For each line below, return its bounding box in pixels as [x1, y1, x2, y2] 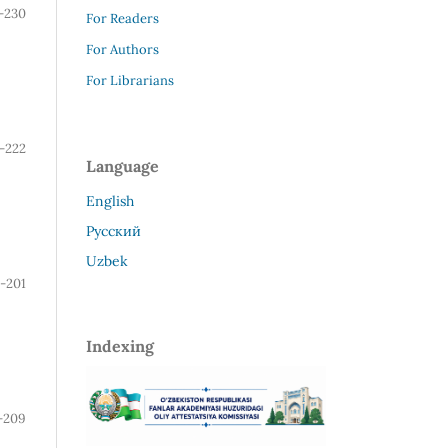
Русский [86, 221, 141, 240]
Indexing [86, 335, 154, 356]
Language [86, 155, 159, 176]
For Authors [86, 40, 159, 58]
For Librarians [86, 71, 174, 89]
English [86, 191, 134, 210]
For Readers [86, 9, 159, 27]
